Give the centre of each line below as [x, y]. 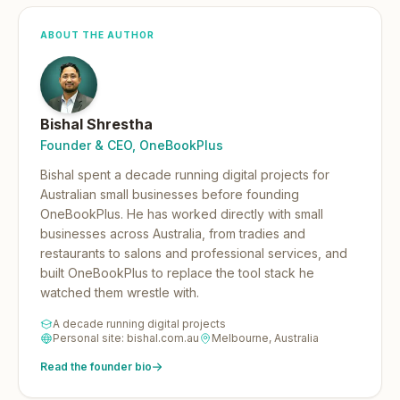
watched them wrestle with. [120, 292]
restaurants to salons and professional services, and [194, 253]
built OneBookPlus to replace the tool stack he [177, 273]
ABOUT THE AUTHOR [97, 35]
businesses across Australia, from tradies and [173, 233]
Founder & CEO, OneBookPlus [132, 145]
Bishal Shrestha [96, 124]
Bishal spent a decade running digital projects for [185, 175]
